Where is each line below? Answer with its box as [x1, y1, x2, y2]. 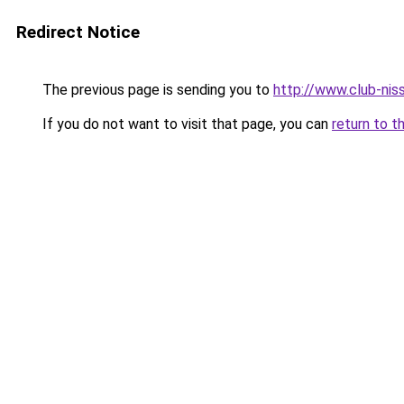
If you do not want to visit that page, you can [39, 115, 332, 133]
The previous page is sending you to [39, 81, 273, 98]
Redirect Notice [16, 22, 140, 42]
